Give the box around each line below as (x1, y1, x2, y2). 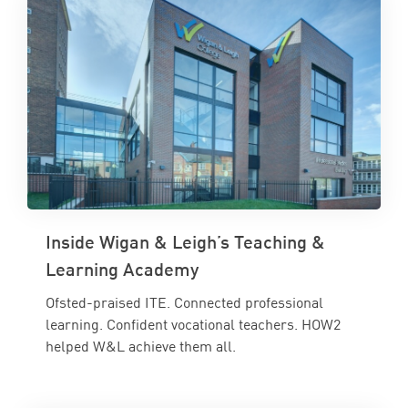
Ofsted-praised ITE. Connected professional (46, 292, 323, 311)
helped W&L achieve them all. (46, 336, 236, 355)
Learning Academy (46, 257, 199, 280)
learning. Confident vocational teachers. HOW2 (46, 314, 341, 333)
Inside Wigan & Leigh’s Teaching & (46, 229, 325, 252)
